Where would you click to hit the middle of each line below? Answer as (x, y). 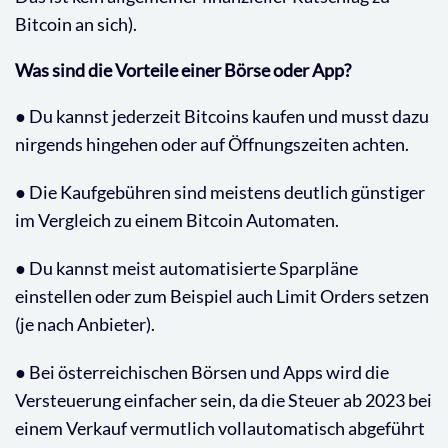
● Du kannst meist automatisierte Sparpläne (186, 267)
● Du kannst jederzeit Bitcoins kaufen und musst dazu (222, 115)
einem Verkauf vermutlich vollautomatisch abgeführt (220, 427)
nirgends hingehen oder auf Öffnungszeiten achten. (212, 143)
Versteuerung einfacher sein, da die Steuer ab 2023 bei (223, 399)
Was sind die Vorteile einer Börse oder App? (183, 69)
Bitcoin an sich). (76, 23)
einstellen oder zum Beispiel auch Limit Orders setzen (222, 295)
